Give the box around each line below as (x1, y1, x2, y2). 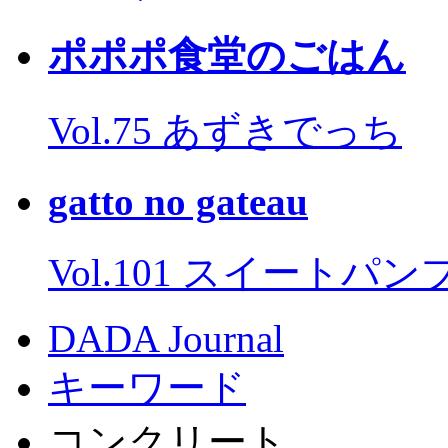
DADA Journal (48, 316, 284, 360)
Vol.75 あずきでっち (48, 109, 402, 153)
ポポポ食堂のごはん (48, 33, 406, 77)
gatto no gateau (48, 180, 308, 224)
